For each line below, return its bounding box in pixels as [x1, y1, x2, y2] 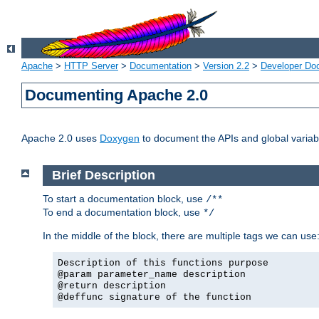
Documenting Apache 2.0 [25, 86, 209, 105]
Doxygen [100, 132, 140, 145]
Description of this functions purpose [58, 257, 268, 268]
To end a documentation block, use [43, 206, 203, 218]
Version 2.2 [203, 61, 249, 72]
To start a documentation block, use [43, 192, 206, 204]
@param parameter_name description [58, 268, 246, 280]
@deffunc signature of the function [58, 291, 251, 303]
